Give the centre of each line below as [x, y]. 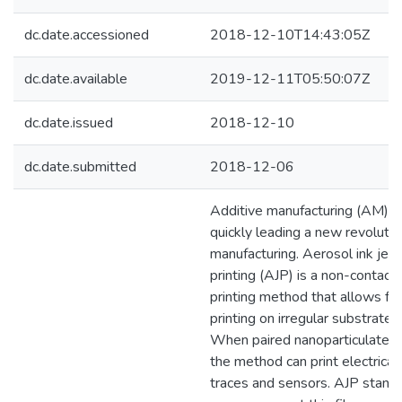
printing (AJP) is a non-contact [303, 275]
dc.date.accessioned [87, 35]
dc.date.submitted [80, 167]
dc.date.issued [69, 123]
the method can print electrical [304, 362]
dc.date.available [76, 79]
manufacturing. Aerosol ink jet [302, 254]
